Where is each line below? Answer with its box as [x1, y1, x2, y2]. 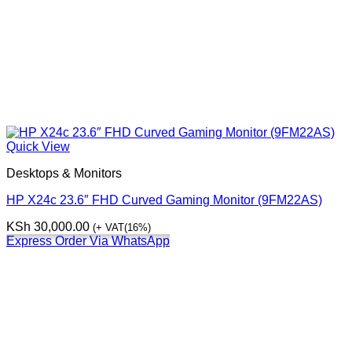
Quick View [6, 140, 70, 154]
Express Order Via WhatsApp [6, 234, 170, 248]
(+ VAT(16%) [93, 222, 151, 234]
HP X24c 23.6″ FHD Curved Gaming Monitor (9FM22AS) [6, 193, 322, 207]
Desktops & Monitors [6, 167, 122, 181]
